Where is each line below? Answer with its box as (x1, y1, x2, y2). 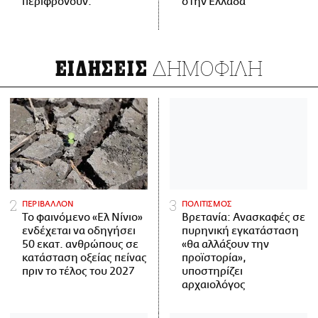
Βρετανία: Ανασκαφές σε (182, 212, 305, 224)
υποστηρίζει (182, 265, 243, 278)
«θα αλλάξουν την (182, 238, 269, 251)
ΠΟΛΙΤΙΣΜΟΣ (182, 199, 232, 209)
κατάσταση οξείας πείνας (22, 252, 147, 265)
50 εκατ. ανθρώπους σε (22, 238, 138, 251)
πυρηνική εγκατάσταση (182, 225, 299, 238)
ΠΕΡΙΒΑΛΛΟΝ (22, 199, 75, 209)
